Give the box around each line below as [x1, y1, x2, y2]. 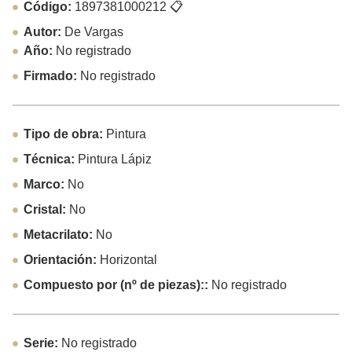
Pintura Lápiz [77, 152, 152, 167]
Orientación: [23, 253, 100, 267]
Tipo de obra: [23, 127, 106, 141]
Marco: [23, 178, 68, 192]
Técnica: [23, 152, 78, 167]
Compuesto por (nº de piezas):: [23, 278, 211, 292]
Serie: [23, 336, 61, 350]
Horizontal [99, 253, 157, 267]
